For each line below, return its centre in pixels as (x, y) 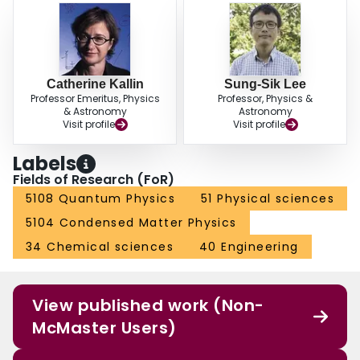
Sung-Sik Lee (265, 84)
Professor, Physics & (265, 99)
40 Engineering (249, 247)
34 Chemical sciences (100, 247)
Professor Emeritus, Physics (95, 99)
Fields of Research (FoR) (94, 180)
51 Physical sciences (268, 199)
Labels (45, 164)
